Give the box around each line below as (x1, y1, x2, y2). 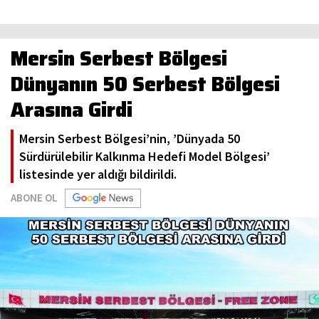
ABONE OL (11, 191, 58, 205)
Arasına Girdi (11, 94, 132, 126)
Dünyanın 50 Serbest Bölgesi (11, 68, 280, 100)
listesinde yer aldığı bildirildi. (19, 166, 177, 183)
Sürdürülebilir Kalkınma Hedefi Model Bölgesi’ (19, 148, 270, 165)
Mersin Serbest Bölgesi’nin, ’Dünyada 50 (19, 130, 240, 147)
